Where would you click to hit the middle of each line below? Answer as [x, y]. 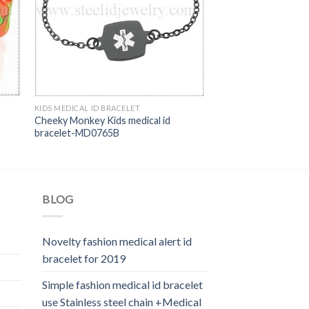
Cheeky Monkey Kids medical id [102, 120]
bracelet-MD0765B [77, 132]
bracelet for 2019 [84, 258]
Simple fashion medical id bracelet [122, 284]
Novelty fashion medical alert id [117, 241]
